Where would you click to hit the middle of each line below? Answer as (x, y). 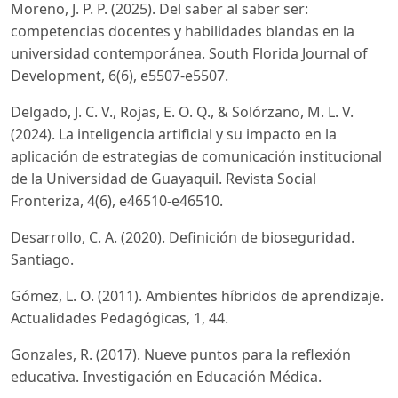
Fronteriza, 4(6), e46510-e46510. (117, 201)
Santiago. (42, 260)
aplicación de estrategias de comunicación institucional (196, 157)
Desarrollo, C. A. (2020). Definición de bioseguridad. (183, 238)
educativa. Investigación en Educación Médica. (166, 377)
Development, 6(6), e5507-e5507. (119, 76)
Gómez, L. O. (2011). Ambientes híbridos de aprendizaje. (197, 296)
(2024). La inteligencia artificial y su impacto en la (174, 135)
